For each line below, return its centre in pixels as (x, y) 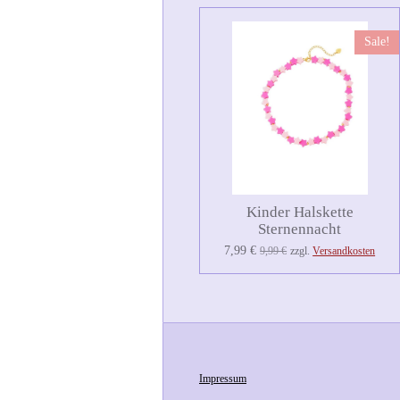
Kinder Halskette (300, 212)
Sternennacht (300, 229)
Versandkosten (344, 250)
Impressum (223, 378)
